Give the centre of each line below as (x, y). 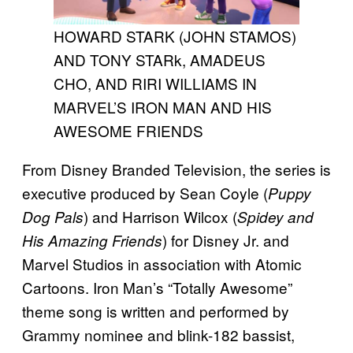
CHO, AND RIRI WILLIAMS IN (155, 84)
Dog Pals (53, 217)
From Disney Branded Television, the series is (176, 169)
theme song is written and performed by (156, 311)
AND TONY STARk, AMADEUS (160, 60)
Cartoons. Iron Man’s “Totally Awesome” (157, 288)
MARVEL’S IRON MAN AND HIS (163, 107)
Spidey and (275, 217)
